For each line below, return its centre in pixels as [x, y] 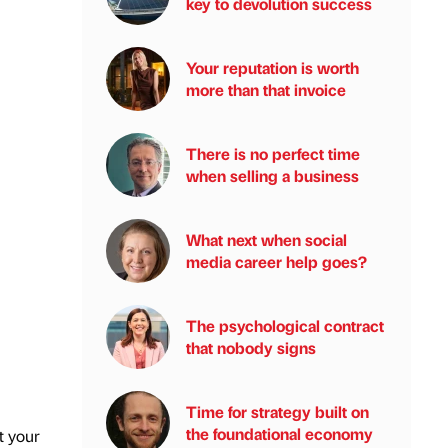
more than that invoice [266, 89]
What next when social [266, 239]
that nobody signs [251, 347]
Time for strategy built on [277, 411]
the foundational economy [279, 433]
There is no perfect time [273, 153]
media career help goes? [276, 261]
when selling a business [272, 175]
